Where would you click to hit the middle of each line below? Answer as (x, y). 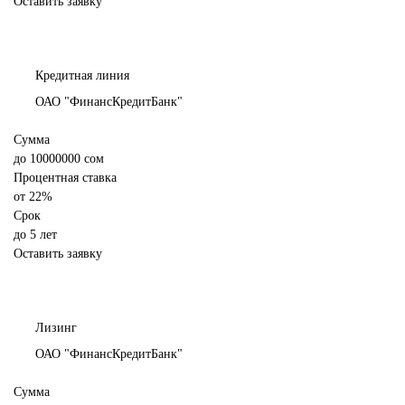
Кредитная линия (82, 76)
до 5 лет (35, 235)
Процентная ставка (65, 178)
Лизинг (56, 328)
